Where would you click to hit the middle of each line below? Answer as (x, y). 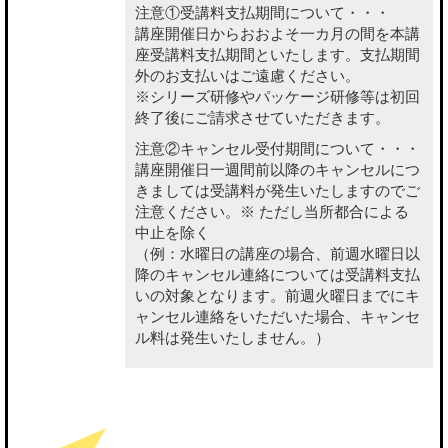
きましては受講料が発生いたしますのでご (277, 190)
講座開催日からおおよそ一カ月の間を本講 (277, 33)
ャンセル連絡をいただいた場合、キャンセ (277, 316)
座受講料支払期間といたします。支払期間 (277, 54)
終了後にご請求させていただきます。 (262, 117)
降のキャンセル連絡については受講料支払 (277, 274)
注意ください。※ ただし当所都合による (272, 211)
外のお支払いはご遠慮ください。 (247, 75)
